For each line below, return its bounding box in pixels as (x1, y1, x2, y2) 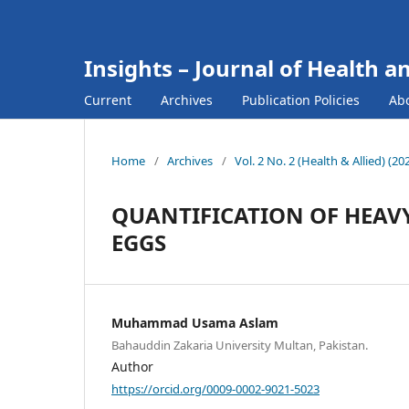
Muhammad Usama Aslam (111, 313, 278, 331)
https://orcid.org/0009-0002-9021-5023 (111, 380, 320, 397)
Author (111, 357, 153, 375)
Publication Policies (242, 90, 360, 109)
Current (84, 90, 131, 109)
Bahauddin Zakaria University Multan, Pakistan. (111, 336, 368, 353)
